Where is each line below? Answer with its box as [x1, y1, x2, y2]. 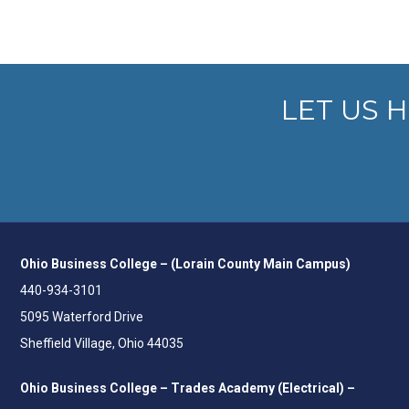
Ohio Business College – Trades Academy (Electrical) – [20, 380, 355, 395]
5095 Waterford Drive [20, 309, 143, 324]
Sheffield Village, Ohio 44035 [20, 335, 184, 351]
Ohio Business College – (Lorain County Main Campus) [20, 256, 351, 271]
